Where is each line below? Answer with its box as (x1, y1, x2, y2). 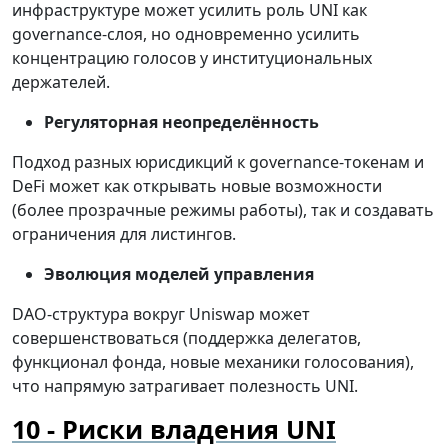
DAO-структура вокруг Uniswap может (12, 303, 310, 326)
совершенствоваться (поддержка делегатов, (12, 327, 361, 350)
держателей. (12, 71, 110, 94)
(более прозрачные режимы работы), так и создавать (12, 199, 434, 222)
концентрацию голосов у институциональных (12, 47, 372, 70)
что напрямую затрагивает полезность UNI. (12, 375, 358, 398)
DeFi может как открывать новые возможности (12, 175, 382, 198)
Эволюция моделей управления (44, 263, 314, 286)
